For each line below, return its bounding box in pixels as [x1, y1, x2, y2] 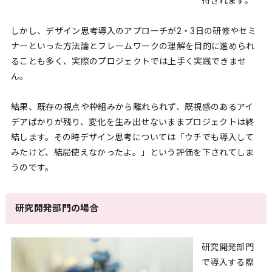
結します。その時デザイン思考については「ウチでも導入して [10, 132, 254, 143]
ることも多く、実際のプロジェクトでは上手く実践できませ [10, 55, 246, 66]
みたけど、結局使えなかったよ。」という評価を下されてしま [10, 147, 254, 158]
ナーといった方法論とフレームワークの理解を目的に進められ [10, 40, 255, 51]
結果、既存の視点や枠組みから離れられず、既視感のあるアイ [10, 101, 254, 112]
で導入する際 [201, 257, 254, 268]
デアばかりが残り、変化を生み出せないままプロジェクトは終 [10, 117, 254, 127]
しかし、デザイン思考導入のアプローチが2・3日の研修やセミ [10, 25, 257, 36]
